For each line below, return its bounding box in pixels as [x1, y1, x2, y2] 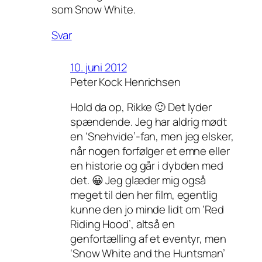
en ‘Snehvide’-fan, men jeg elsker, [70, 129, 234, 144]
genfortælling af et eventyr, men [70, 231, 226, 247]
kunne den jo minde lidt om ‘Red [70, 202, 224, 218]
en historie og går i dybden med [70, 158, 223, 174]
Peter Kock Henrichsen [70, 74, 181, 89]
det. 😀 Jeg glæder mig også [70, 173, 206, 188]
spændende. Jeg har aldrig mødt [70, 114, 227, 130]
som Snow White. [51, 2, 136, 18]
